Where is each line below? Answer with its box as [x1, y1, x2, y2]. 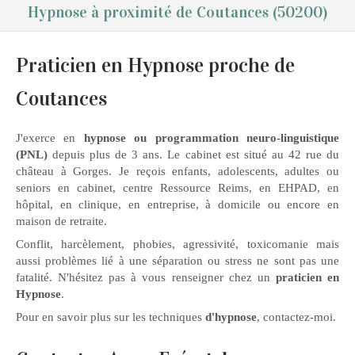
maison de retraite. [16, 215, 107, 227]
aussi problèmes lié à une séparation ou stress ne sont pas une [16, 254, 339, 267]
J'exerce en [16, 132, 84, 144]
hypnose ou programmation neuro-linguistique [83, 132, 340, 144]
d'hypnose [202, 311, 257, 323]
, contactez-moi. [257, 311, 336, 323]
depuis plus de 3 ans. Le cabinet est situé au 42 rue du [48, 148, 339, 161]
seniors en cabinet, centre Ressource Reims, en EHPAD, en [16, 181, 339, 194]
